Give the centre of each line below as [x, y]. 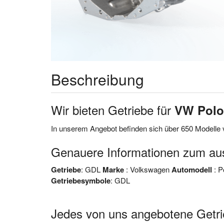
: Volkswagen [148, 169]
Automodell [192, 169]
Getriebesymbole [81, 180]
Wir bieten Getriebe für [113, 109]
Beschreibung [97, 79]
